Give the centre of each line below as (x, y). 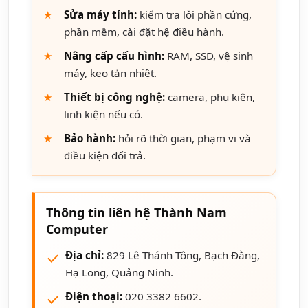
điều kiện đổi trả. (105, 155)
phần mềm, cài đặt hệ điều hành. (144, 31)
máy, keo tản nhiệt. (110, 73)
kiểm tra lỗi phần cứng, (194, 14)
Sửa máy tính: (100, 14)
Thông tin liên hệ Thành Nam (136, 212)
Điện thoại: (94, 296)
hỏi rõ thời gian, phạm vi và (183, 138)
